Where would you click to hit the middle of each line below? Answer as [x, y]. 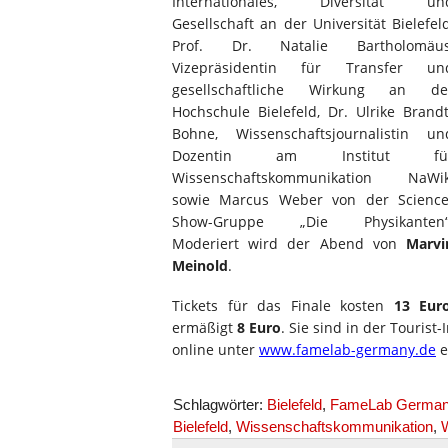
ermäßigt [204, 327]
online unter [215, 349]
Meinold [200, 265]
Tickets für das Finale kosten [283, 305]
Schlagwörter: [220, 404]
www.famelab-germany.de [347, 349]
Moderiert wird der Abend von [289, 243]
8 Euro [259, 327]
